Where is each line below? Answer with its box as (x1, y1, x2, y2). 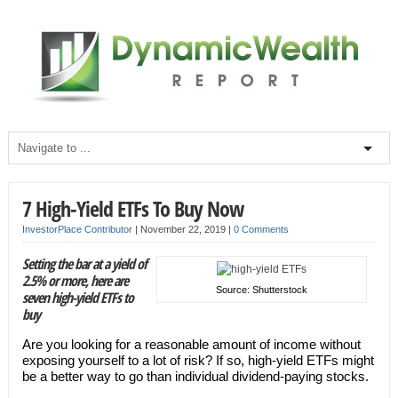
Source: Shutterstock (216, 284, 308, 295)
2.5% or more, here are (21, 271, 128, 291)
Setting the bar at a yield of (21, 254, 147, 274)
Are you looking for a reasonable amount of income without (21, 337, 361, 352)
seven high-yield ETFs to (21, 288, 133, 307)
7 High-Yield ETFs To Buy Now (21, 194, 243, 223)
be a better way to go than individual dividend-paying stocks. (21, 369, 369, 384)
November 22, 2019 (139, 224, 228, 235)
